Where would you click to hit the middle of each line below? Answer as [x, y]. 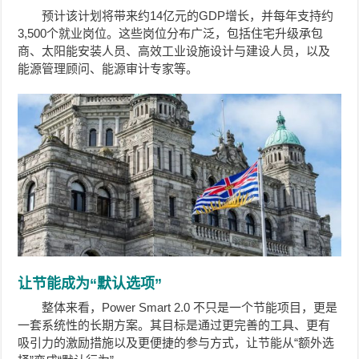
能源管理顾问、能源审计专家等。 [108, 68]
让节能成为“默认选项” [90, 283]
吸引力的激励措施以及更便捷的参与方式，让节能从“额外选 [176, 342]
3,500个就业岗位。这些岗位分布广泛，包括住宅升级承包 [171, 33]
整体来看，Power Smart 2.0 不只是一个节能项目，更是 [190, 307]
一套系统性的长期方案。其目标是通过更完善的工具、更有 [174, 325]
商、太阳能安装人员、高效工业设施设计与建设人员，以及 [174, 50]
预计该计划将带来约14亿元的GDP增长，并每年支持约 [188, 15]
